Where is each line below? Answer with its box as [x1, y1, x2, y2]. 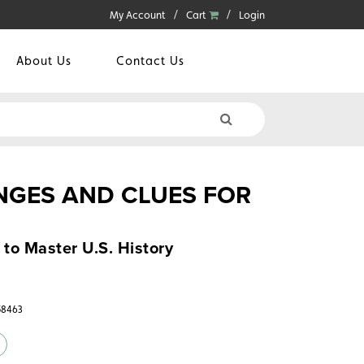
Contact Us [116, 54, 184, 68]
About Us [16, 54, 71, 68]
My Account [110, 9, 166, 21]
